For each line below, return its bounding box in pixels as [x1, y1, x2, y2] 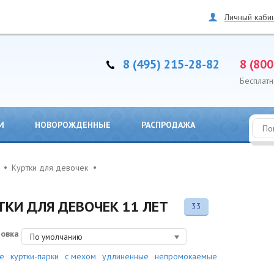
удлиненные [102, 251, 149, 262]
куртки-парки [10, 251, 59, 262]
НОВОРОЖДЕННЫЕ [35, 119, 111, 130]
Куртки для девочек [12, 162, 88, 173]
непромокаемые [155, 251, 218, 262]
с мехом [65, 251, 97, 262]
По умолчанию [30, 232, 83, 242]
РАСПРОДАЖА [141, 119, 195, 130]
